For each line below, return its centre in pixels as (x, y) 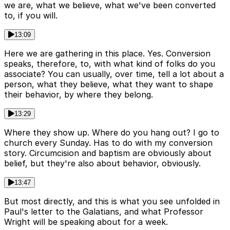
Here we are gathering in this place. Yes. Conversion (107, 53)
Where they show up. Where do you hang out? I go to (112, 132)
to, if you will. (31, 15)
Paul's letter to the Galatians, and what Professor (104, 211)
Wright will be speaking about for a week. (86, 222)
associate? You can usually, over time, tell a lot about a (114, 74)
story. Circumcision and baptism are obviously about (108, 153)
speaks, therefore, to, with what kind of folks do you (110, 63)
